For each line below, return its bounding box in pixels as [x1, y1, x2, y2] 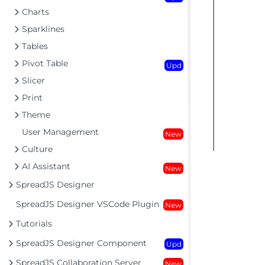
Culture [22, 144, 53, 154]
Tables [22, 41, 48, 51]
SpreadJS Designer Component [16, 238, 147, 248]
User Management [22, 127, 99, 137]
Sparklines [22, 24, 64, 34]
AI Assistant [22, 161, 70, 172]
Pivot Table [22, 58, 68, 69]
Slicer [22, 75, 45, 86]
